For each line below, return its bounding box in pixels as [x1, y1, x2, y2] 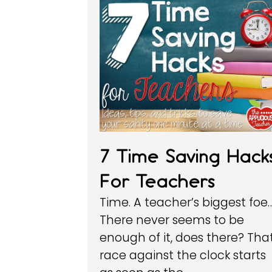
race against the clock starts [100, 247, 267, 264]
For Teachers [100, 171, 216, 192]
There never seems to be [100, 212, 245, 229]
